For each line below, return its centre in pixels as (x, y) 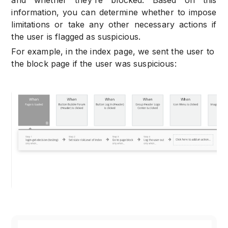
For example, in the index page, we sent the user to (113, 51)
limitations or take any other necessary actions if (114, 24)
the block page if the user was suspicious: (94, 63)
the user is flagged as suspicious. (76, 36)
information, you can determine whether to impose (114, 12)
